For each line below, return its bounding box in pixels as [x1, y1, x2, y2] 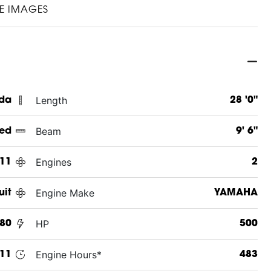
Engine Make [35, 186, 94, 199]
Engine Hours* [35, 248, 102, 261]
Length [35, 94, 67, 106]
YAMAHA [214, 188, 258, 198]
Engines [35, 155, 71, 168]
